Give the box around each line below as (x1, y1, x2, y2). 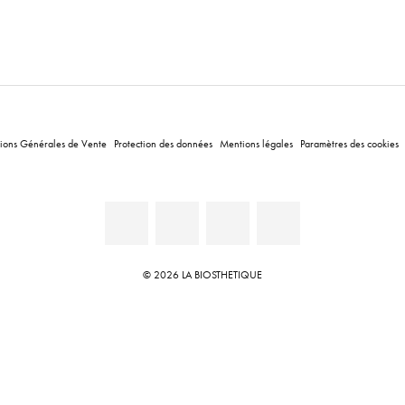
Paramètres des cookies (300, 136, 399, 150)
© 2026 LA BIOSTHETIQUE (143, 267, 262, 281)
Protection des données (114, 136, 212, 150)
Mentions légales (220, 136, 293, 150)
